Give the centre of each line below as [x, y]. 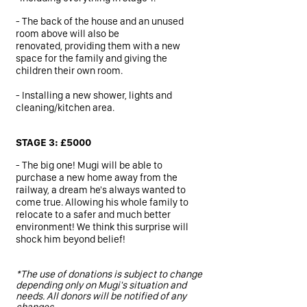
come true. [40, 202]
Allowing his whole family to [127, 202]
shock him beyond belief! [72, 239]
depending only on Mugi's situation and [101, 285]
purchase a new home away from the [97, 177]
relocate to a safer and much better [93, 214]
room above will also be [67, 34]
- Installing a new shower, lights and [94, 95]
